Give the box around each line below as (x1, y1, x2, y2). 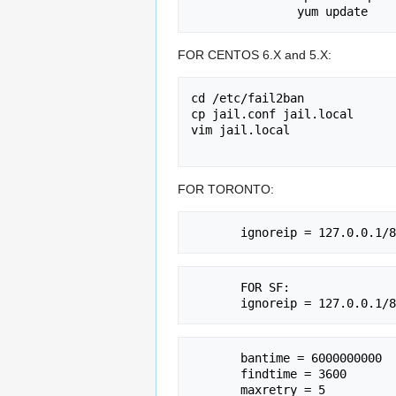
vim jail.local (191, 122, 290, 137)
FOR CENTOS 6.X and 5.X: (178, 47, 331, 62)
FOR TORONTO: (178, 181, 274, 196)
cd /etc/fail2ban (191, 90, 304, 105)
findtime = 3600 (191, 366, 240, 381)
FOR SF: (191, 279, 240, 294)
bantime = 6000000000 (191, 350, 240, 365)
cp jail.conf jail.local (191, 106, 354, 121)
